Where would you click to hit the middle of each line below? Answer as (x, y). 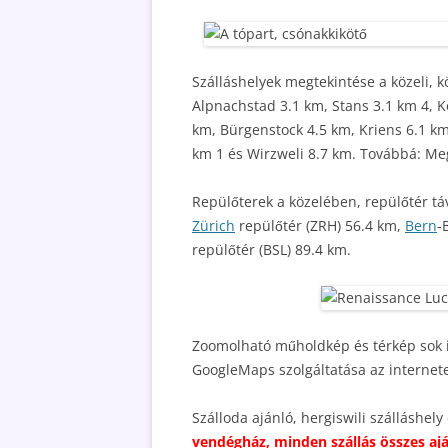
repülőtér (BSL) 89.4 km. (271, 249)
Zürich (213, 225)
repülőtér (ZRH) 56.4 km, (320, 225)
